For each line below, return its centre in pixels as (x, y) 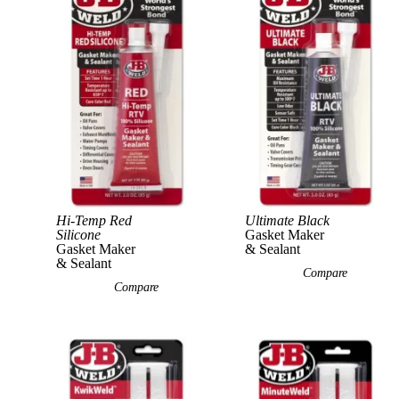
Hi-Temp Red (94, 220)
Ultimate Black (287, 220)
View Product (248, 229)
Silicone (78, 235)
